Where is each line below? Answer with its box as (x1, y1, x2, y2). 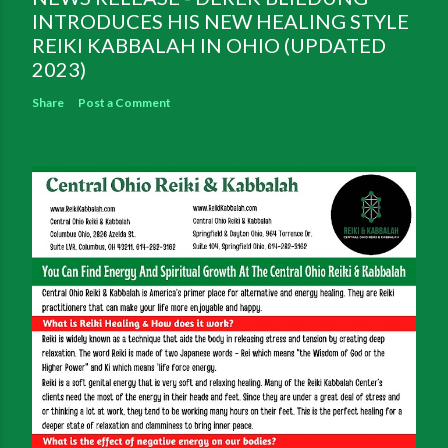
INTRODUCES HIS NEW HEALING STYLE (32, 9, 409, 34)
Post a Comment (78, 95, 171, 111)
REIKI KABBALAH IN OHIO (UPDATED (32, 33, 386, 58)
